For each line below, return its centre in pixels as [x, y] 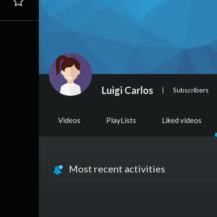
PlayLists [121, 120]
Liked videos [182, 120]
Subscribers [191, 90]
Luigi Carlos [127, 90]
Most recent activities [114, 169]
